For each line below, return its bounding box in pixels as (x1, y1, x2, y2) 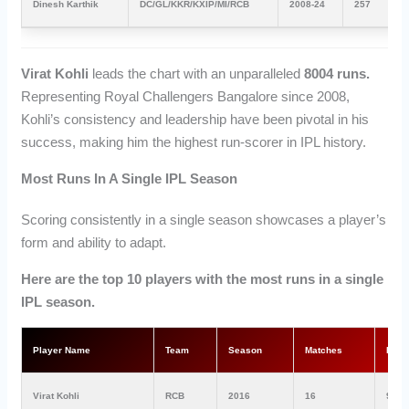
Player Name (33, 344, 91, 355)
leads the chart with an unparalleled (89, 66, 305, 82)
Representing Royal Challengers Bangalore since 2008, (21, 89, 351, 105)
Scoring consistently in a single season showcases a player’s (21, 211, 387, 227)
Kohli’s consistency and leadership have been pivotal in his (21, 111, 370, 128)
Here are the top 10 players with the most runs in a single (21, 270, 384, 287)
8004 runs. (304, 66, 371, 82)
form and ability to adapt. (21, 234, 171, 250)
